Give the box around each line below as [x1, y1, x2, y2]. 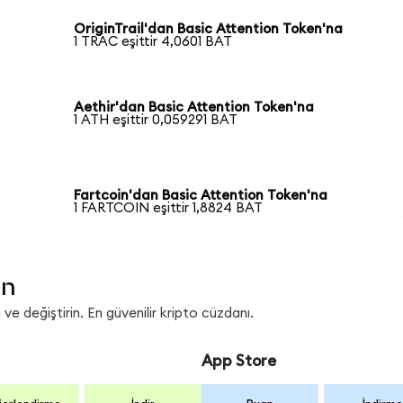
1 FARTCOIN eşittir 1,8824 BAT [74, 201, 264, 216]
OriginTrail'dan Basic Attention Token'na [74, 22, 344, 36]
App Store [201, 353, 276, 369]
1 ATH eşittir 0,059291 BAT [74, 113, 238, 128]
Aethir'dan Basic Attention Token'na [74, 101, 315, 115]
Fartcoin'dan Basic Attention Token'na [74, 189, 328, 203]
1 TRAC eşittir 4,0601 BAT [74, 34, 233, 49]
